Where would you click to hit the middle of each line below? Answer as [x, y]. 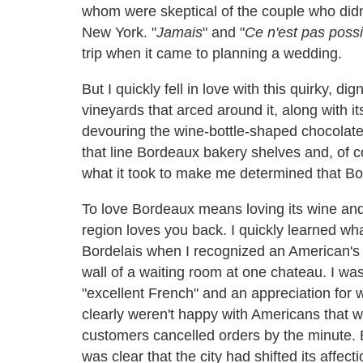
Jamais [179, 32]
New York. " [119, 32]
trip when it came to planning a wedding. [212, 53]
